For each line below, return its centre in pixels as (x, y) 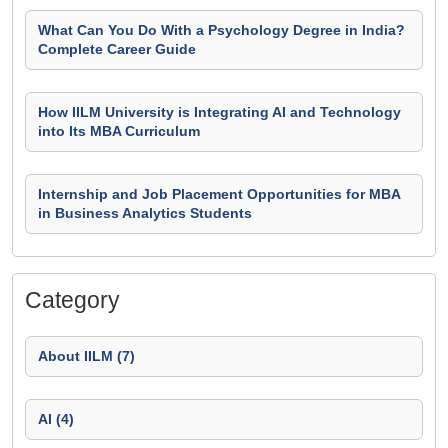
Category (72, 300)
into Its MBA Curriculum (119, 131)
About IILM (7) (86, 356)
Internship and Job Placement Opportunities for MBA (219, 194)
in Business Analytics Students (145, 213)
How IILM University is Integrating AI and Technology (219, 112)
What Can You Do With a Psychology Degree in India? (221, 30)
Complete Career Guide (117, 49)
